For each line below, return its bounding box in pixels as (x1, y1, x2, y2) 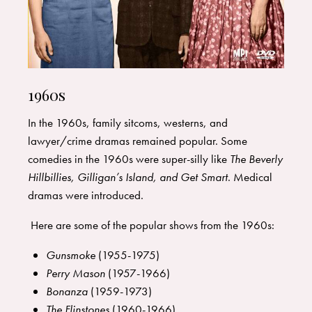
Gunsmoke (45, 247, 95, 263)
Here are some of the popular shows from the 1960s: (28, 217, 277, 233)
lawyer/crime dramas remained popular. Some (28, 133, 247, 149)
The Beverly (230, 151, 283, 167)
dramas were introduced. (28, 187, 143, 203)
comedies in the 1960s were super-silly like (28, 151, 230, 167)
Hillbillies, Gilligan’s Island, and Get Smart (28, 169, 228, 185)
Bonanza (45, 283, 88, 299)
